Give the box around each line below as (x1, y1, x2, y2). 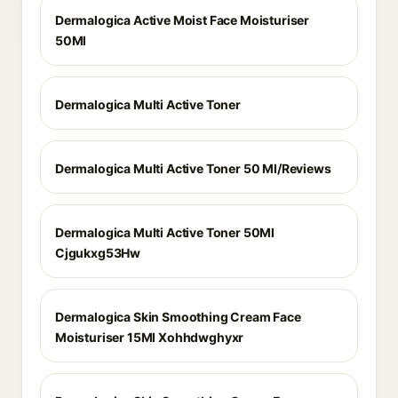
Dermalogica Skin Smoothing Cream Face (55, 309, 301, 324)
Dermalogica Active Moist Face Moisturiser (55, 12, 310, 28)
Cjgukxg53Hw (55, 245, 141, 260)
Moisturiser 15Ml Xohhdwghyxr (55, 330, 244, 345)
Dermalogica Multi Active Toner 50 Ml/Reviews (55, 161, 331, 176)
